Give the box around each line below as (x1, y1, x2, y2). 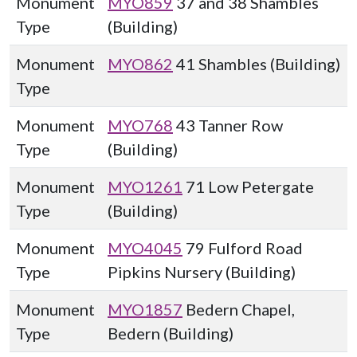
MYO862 (108, 54, 173, 73)
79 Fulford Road (182, 238, 303, 257)
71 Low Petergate (182, 177, 314, 196)
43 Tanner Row (173, 116, 283, 135)
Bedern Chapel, (182, 300, 295, 319)
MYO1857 (108, 300, 182, 319)
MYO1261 (108, 177, 182, 196)
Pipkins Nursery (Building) (108, 262, 296, 281)
